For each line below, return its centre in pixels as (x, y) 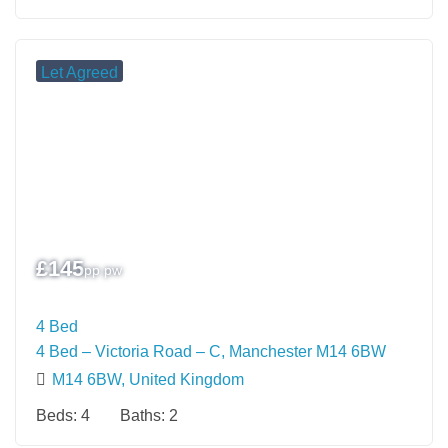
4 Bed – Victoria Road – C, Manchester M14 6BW (211, 351)
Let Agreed (79, 72)
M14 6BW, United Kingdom (148, 379)
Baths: (144, 415)
